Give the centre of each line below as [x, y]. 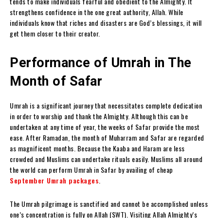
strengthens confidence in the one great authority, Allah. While [97, 12]
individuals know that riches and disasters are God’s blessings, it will [106, 22]
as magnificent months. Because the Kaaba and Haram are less [97, 148]
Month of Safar [56, 81]
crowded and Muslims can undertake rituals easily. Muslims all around [106, 159]
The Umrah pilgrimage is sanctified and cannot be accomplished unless [109, 203]
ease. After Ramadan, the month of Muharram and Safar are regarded [107, 137]
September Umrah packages [54, 180]
